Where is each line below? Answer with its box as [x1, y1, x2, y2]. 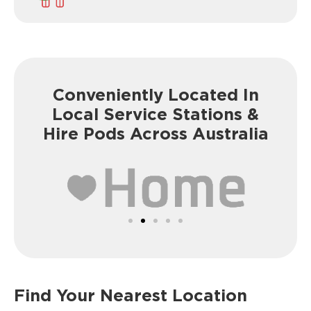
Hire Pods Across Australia [42, 123, 269, 144]
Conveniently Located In [52, 84, 259, 105]
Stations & [172, 103, 259, 124]
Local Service [52, 103, 172, 124]
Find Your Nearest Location [14, 285, 247, 305]
